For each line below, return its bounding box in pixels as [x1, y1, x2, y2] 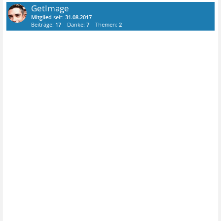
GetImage [31, 2, 70, 14]
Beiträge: [31, 21, 56, 28]
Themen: [95, 21, 119, 28]
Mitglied [31, 13, 52, 21]
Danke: [67, 21, 87, 28]
